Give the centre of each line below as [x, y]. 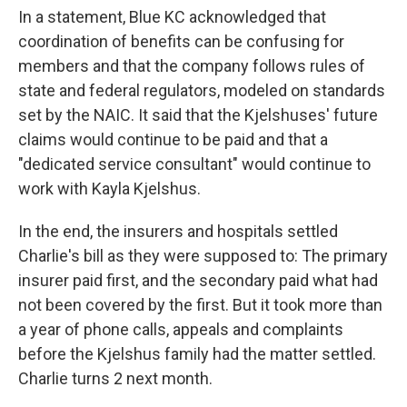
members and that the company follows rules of [192, 66]
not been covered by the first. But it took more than [200, 305]
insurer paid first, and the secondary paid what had [198, 280]
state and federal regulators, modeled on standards [202, 90]
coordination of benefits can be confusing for [181, 41]
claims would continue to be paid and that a [173, 139]
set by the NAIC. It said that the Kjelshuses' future [198, 115]
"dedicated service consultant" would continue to [194, 164]
